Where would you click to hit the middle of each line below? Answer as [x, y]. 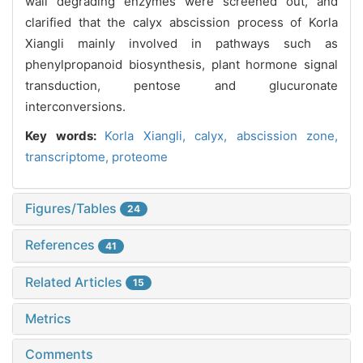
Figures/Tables [73, 208]
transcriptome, [68, 156]
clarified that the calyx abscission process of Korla [181, 22]
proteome [140, 156]
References [62, 245]
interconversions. [75, 106]
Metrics [48, 319]
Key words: [65, 135]
